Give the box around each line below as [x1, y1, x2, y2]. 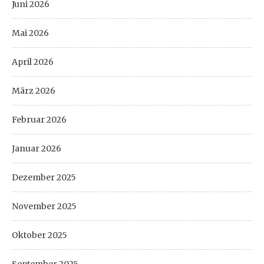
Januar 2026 [12, 143, 61, 154]
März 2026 [12, 85, 55, 96]
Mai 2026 [12, 27, 49, 38]
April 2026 [12, 56, 54, 67]
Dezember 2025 [12, 171, 76, 183]
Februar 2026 [12, 114, 67, 125]
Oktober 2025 [12, 229, 67, 240]
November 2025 [12, 200, 77, 212]
